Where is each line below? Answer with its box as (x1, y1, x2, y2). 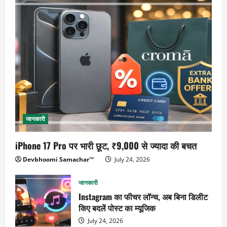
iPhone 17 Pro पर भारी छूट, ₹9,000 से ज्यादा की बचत (15, 138, 197, 152)
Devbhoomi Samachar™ (23, 155, 94, 164)
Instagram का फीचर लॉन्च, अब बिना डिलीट (79, 191, 208, 203)
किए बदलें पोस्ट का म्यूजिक (79, 202, 156, 214)
